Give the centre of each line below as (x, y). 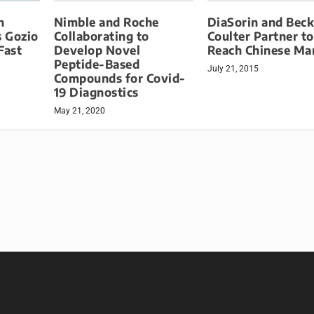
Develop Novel (97, 50)
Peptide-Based (97, 64)
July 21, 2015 (233, 68)
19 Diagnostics (96, 92)
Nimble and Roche (106, 22)
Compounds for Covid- (120, 78)
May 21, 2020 (79, 110)
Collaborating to (101, 36)
